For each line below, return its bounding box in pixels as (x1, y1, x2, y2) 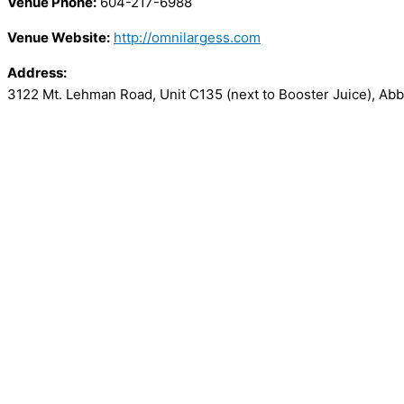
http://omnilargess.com (114, 29, 261, 47)
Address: (7, 64, 67, 82)
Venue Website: (7, 29, 110, 47)
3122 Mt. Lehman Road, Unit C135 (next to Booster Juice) (7, 86, 372, 104)
